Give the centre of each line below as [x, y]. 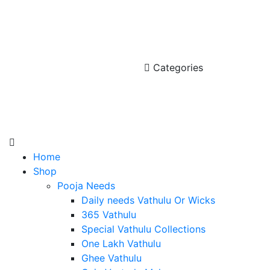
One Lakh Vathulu [121, 244]
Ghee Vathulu [111, 258]
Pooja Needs [86, 186]
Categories [177, 67]
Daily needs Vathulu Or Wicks [148, 200]
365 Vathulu [109, 215]
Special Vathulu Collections [143, 229]
